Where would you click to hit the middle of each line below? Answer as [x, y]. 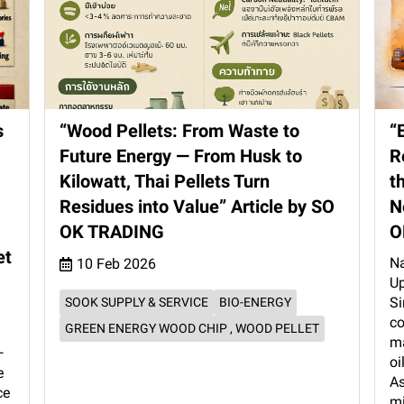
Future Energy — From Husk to [181, 156]
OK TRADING [112, 232]
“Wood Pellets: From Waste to [180, 131]
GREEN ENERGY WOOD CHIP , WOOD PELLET [193, 329]
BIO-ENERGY [256, 303]
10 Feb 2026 [117, 264]
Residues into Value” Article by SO [197, 207]
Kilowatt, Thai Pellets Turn [165, 182]
